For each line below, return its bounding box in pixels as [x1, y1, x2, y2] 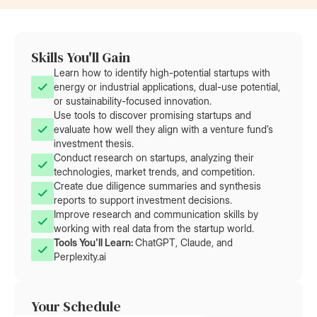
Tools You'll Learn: [54, 236, 135, 248]
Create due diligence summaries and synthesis [54, 180, 261, 192]
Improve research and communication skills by [54, 208, 258, 220]
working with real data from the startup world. [54, 222, 254, 234]
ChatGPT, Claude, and [135, 236, 233, 248]
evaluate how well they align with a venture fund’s [54, 123, 273, 135]
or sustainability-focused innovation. [54, 95, 212, 107]
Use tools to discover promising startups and [54, 109, 251, 121]
